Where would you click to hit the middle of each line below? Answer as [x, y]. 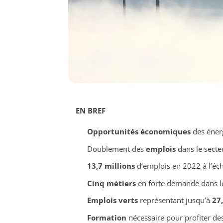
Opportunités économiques [139, 132]
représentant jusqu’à [175, 200]
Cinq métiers [111, 183]
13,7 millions [111, 166]
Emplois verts [112, 200]
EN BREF [91, 111]
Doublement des [116, 149]
